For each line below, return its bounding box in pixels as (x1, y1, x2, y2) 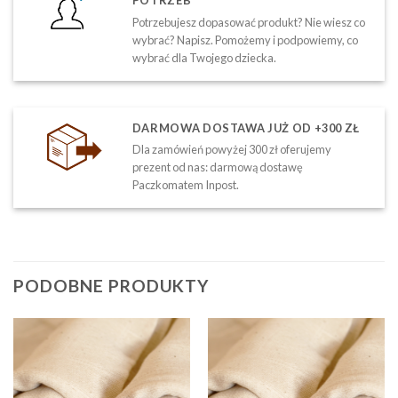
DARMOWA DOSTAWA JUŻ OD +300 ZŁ (131, 120, 360, 135)
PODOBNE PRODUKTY (13, 275, 210, 297)
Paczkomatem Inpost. (131, 178, 239, 193)
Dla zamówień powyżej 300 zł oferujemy (131, 142, 331, 157)
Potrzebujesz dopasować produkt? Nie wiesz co (131, 14, 365, 29)
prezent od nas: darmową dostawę (131, 160, 303, 175)
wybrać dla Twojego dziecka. (131, 50, 276, 65)
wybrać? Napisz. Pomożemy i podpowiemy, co (131, 32, 358, 47)
